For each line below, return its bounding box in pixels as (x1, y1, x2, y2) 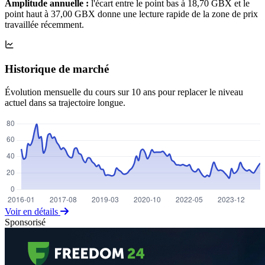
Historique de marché (5, 63, 109, 76)
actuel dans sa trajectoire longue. (5, 97, 125, 108)
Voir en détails (5, 206, 60, 216)
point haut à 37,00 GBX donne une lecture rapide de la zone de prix (5, 9, 258, 20)
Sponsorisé (5, 216, 46, 227)
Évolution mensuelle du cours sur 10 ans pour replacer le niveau (5, 86, 243, 97)
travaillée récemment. (5, 20, 84, 30)
